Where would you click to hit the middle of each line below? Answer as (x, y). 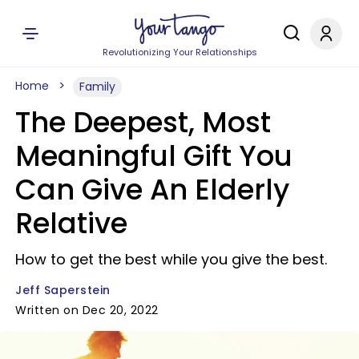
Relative (71, 223)
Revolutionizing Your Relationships (179, 52)
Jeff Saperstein (63, 290)
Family (97, 87)
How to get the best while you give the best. (171, 259)
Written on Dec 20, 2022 (87, 310)
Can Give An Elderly (152, 190)
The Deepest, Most (143, 122)
